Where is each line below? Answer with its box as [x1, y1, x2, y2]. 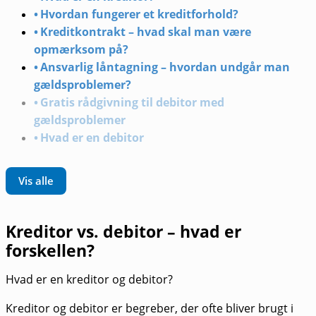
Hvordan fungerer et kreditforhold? [40, 6, 239, 22]
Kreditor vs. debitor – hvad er [6, 219, 241, 243]
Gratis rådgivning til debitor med [40, 94, 225, 110]
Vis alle [18, 174, 54, 188]
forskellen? [6, 238, 95, 262]
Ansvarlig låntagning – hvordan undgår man [40, 59, 291, 75]
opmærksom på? [34, 41, 128, 57]
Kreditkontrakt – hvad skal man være [40, 23, 252, 39]
